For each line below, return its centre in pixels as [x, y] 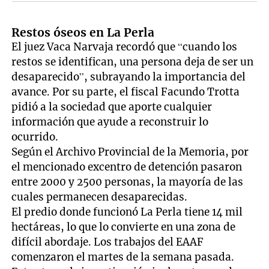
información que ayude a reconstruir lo [110, 122]
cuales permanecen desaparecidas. [100, 197]
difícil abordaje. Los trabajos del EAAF [108, 242]
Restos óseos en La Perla [83, 33]
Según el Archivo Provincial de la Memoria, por [130, 152]
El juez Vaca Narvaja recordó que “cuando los [125, 47]
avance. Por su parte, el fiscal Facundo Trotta [126, 92]
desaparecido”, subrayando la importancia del [129, 77]
